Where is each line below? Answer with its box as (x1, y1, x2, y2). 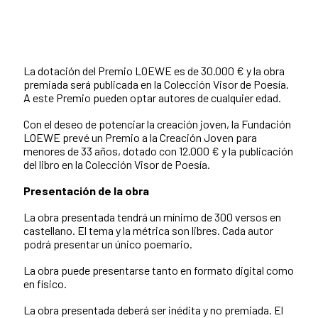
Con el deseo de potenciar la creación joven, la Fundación (23, 116, 291, 131)
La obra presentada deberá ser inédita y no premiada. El (23, 302, 283, 317)
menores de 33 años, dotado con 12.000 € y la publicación (23, 143, 293, 158)
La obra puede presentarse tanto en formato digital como (23, 263, 294, 277)
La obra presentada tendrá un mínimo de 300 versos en (23, 209, 281, 224)
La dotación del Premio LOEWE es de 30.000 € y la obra (23, 63, 285, 77)
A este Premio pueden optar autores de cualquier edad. (23, 90, 281, 104)
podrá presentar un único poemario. (23, 236, 192, 251)
